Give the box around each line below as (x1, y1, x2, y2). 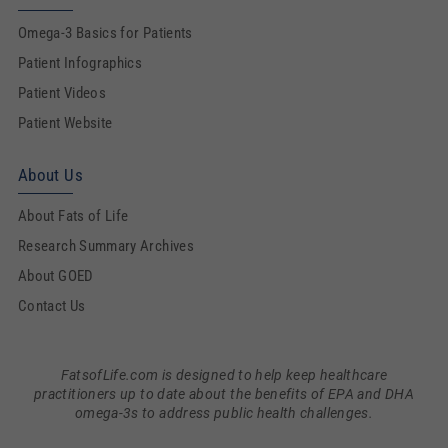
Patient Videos (18, 84, 107, 102)
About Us (18, 165, 83, 185)
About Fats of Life (18, 207, 129, 225)
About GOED (18, 267, 94, 285)
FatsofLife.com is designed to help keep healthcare (60, 367, 388, 383)
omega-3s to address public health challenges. (74, 405, 374, 421)
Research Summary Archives (18, 237, 194, 255)
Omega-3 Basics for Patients (18, 24, 193, 42)
